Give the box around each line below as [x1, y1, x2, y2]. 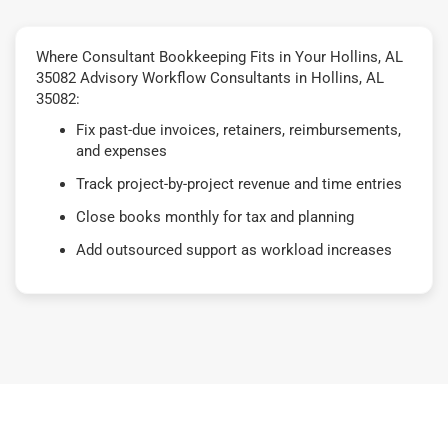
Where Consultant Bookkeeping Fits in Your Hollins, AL [36, 47, 403, 66]
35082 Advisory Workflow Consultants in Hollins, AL [36, 68, 384, 87]
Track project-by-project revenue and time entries [76, 174, 402, 193]
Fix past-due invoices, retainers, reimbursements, [76, 120, 401, 139]
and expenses [76, 141, 167, 160]
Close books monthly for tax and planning [76, 207, 354, 226]
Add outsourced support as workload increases [76, 240, 392, 259]
